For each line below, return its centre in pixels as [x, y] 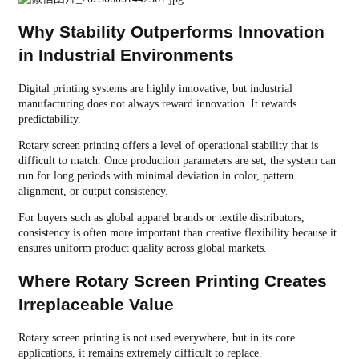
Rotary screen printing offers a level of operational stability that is [168, 145]
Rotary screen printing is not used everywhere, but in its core [156, 337]
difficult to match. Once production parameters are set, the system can [177, 160]
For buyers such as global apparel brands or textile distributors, [161, 217]
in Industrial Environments [126, 55]
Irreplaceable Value [96, 305]
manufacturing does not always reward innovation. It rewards [157, 103]
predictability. [49, 119]
